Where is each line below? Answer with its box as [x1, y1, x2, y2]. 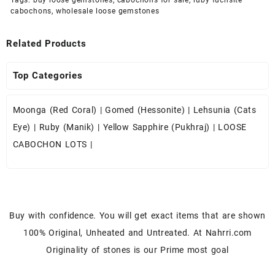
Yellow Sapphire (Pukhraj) [103, 122, 210, 132]
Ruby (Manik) [39, 122, 95, 132]
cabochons [10, 6, 52, 15]
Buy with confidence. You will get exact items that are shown [9, 210, 266, 220]
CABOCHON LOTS [13, 139, 87, 149]
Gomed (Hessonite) [105, 104, 185, 115]
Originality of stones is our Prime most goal [46, 244, 229, 255]
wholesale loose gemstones [55, 6, 160, 15]
